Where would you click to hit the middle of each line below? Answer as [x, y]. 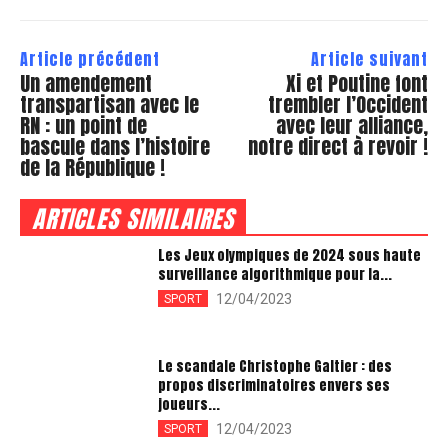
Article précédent [90, 58]
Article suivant [369, 58]
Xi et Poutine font [356, 83]
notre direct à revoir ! [337, 146]
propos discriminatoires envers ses [274, 386]
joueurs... [189, 405]
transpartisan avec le [109, 104]
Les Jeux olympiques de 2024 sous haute [290, 255]
